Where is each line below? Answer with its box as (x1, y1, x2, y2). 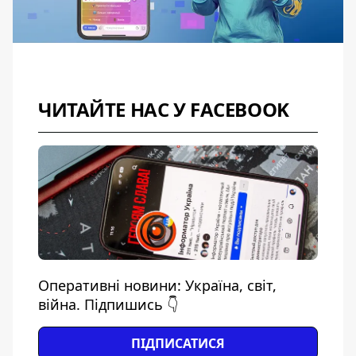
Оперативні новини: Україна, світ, (38, 276, 277, 296)
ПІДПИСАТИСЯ (131, 335, 225, 353)
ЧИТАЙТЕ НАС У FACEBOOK (38, 96, 289, 123)
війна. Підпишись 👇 (38, 295, 178, 315)
